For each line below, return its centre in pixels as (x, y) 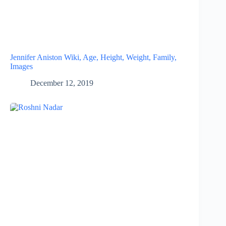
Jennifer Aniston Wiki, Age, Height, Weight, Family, (93, 57)
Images (21, 66)
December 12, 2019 (62, 83)
